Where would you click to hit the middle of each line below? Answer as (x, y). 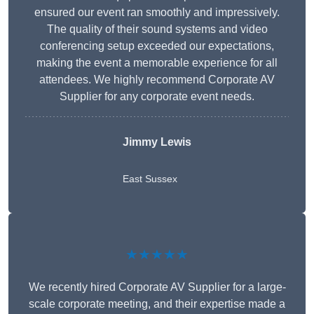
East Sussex (150, 179)
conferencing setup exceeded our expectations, (157, 46)
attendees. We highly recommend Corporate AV (157, 80)
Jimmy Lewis (157, 142)
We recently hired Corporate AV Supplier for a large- (157, 287)
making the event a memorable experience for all (157, 63)
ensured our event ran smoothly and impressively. (157, 13)
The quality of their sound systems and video (157, 29)
